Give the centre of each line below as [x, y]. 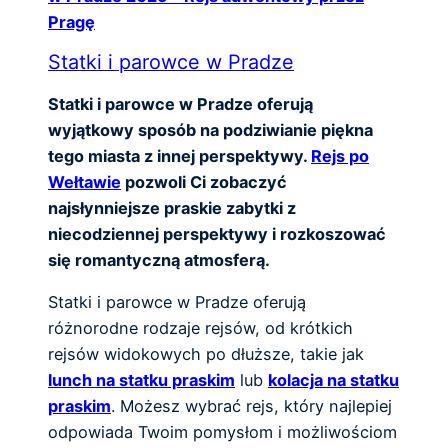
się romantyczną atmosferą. [159, 259]
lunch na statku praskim [141, 380]
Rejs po [340, 155]
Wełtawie [84, 181]
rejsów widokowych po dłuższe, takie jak [206, 354]
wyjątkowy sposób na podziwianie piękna [210, 129]
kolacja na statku [333, 380]
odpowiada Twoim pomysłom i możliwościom [222, 432]
